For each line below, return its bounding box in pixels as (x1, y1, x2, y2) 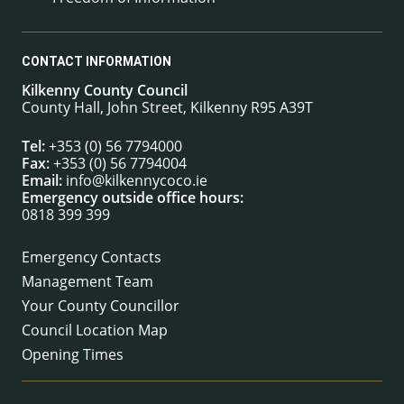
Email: (22, 170, 62, 190)
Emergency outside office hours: (22, 187, 243, 207)
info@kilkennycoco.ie (66, 170, 207, 190)
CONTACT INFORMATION (22, 53, 171, 69)
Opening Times (22, 344, 124, 364)
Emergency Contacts (22, 246, 161, 267)
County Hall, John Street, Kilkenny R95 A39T (22, 96, 313, 117)
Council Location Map (22, 319, 168, 340)
